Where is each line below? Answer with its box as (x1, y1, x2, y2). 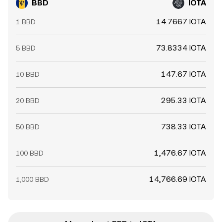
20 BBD (16, 97, 40, 105)
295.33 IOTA (161, 96, 206, 105)
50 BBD (16, 123, 40, 131)
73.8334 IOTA (156, 43, 206, 53)
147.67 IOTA (161, 69, 206, 79)
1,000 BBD (16, 175, 49, 183)
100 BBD (16, 149, 44, 157)
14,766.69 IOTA (149, 174, 206, 184)
